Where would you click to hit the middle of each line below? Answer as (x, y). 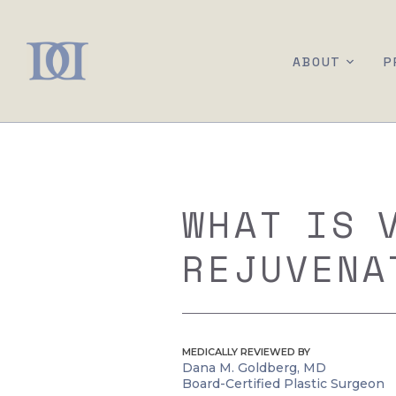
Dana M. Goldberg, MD (255, 368)
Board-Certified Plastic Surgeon (284, 384)
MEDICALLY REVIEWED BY (247, 352)
